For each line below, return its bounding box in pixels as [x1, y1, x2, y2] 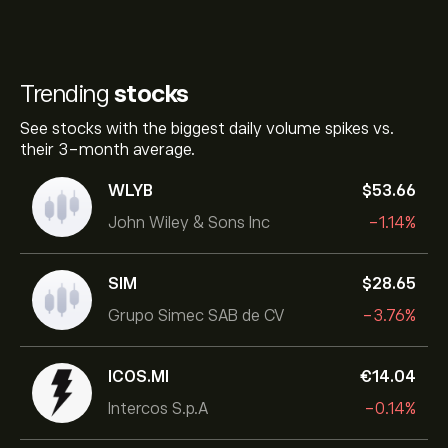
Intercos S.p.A [108, 399, 208, 418]
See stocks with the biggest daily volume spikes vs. [20, 120, 394, 138]
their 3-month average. [20, 141, 195, 159]
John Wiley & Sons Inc [108, 213, 270, 232]
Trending [20, 80, 114, 107]
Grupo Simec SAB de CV [108, 306, 285, 325]
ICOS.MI [108, 367, 169, 386]
